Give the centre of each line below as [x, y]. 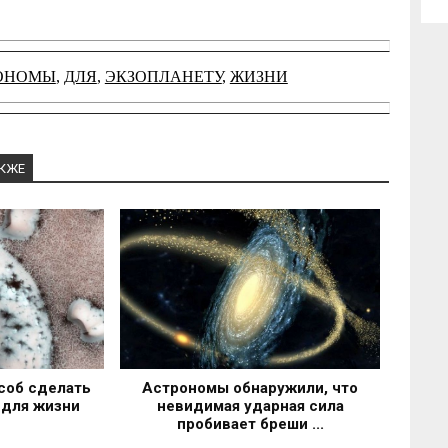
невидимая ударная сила [250, 406]
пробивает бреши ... [250, 424]
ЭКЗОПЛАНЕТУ [163, 77]
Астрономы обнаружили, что [250, 388]
